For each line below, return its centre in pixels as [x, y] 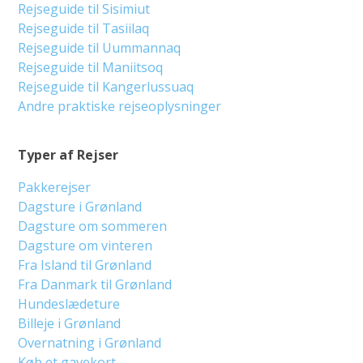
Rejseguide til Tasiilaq [84, 28]
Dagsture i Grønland [80, 206]
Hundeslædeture [69, 303]
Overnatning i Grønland [90, 342]
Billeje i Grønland [70, 323]
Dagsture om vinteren [85, 245]
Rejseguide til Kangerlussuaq [106, 86]
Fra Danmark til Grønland [95, 284]
